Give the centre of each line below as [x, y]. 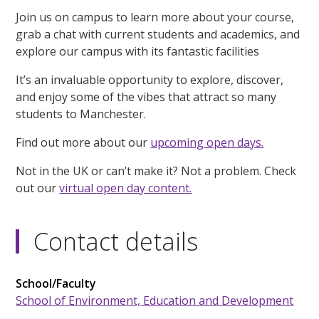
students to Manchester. [81, 114]
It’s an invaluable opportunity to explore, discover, [150, 80]
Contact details [116, 242]
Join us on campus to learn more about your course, [155, 17]
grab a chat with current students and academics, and [158, 35]
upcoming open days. [207, 143]
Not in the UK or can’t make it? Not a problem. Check [156, 171]
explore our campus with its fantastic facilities [138, 52]
